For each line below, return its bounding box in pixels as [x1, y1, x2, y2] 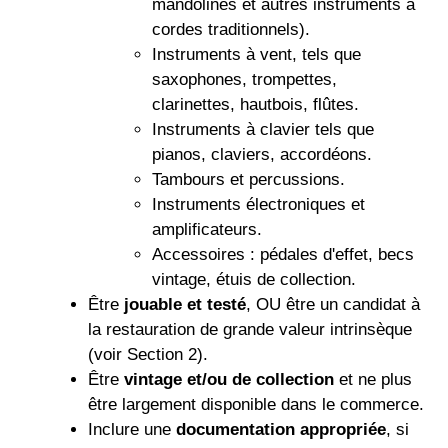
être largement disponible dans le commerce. [87, 394, 424, 414]
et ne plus [333, 369, 412, 389]
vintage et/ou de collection [123, 369, 334, 389]
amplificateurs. [151, 219, 262, 239]
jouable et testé [123, 294, 246, 314]
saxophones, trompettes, [151, 69, 337, 89]
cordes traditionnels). [151, 19, 310, 39]
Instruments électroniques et [151, 194, 365, 214]
